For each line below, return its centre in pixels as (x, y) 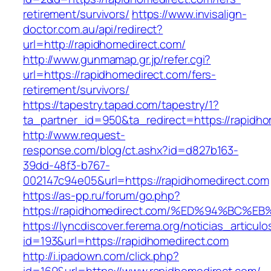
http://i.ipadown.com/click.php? (101, 256)
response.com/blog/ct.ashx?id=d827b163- (131, 150)
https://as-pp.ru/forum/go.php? (102, 196)
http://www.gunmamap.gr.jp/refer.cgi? (117, 60)
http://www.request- (74, 135)
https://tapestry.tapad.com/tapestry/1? (121, 105)
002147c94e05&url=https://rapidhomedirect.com (146, 181)
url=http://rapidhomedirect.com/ (104, 44)
